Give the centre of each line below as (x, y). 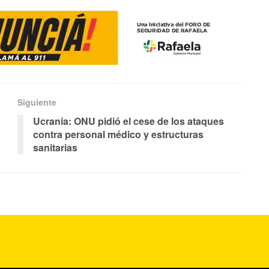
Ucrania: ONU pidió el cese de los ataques (128, 121)
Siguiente (37, 102)
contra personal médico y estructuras (118, 134)
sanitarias (55, 147)
